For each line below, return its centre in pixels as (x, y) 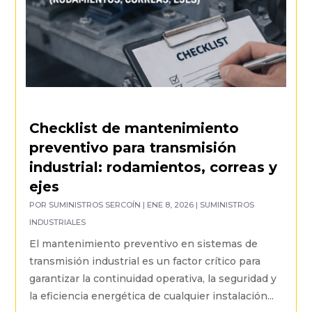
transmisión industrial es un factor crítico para (145, 262)
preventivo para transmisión (133, 148)
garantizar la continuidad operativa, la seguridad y (153, 279)
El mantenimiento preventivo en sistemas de (144, 244)
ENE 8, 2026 (171, 205)
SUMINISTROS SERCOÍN (95, 205)
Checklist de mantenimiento (134, 128)
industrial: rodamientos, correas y (154, 167)
